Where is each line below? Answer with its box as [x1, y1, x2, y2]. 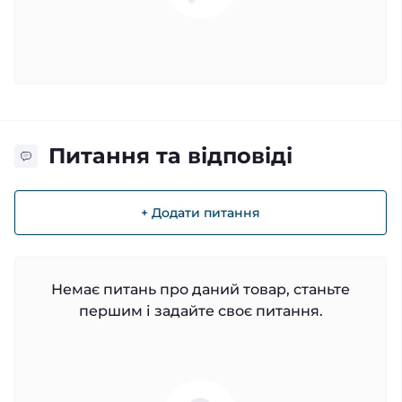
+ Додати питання [141, 205, 260, 222]
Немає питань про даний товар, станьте [51, 280, 350, 298]
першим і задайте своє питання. [78, 301, 323, 319]
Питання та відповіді [48, 143, 293, 170]
